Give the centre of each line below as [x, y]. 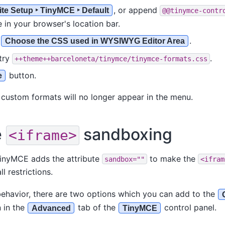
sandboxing [126, 135]
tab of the [96, 208]
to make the [172, 158]
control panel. [189, 208]
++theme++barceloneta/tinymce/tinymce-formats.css [111, 59]
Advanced [51, 208]
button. [21, 76]
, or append [136, 10]
